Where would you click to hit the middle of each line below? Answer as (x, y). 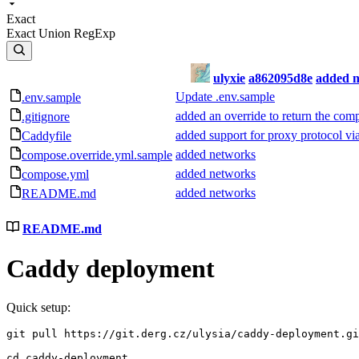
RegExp (95, 33)
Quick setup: (38, 308)
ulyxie (229, 78)
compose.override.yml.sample (97, 155)
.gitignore (46, 117)
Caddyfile (46, 136)
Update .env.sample (225, 97)
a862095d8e (280, 78)
